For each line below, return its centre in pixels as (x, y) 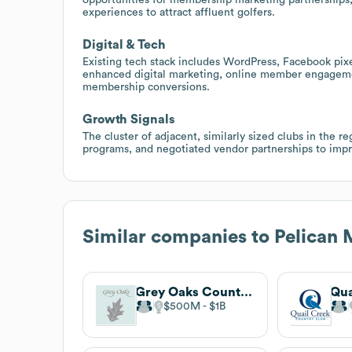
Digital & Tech (124, 44)
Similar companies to (178, 237)
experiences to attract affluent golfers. (179, 12)
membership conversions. (146, 87)
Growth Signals (128, 119)
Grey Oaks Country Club (246, 292)
